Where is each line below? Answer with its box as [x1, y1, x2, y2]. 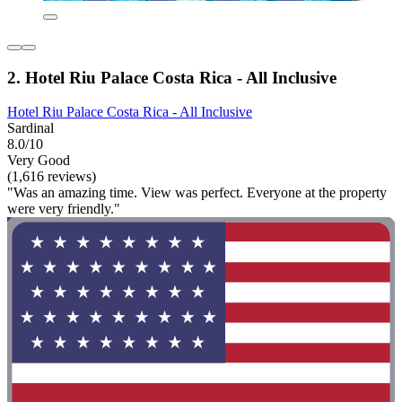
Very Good [7, 153, 70, 169]
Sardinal [7, 120, 54, 136]
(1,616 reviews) [7, 169, 96, 185]
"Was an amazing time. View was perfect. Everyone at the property [7, 185, 387, 201]
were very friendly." [7, 201, 120, 217]
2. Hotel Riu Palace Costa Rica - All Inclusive [7, 67, 336, 87]
